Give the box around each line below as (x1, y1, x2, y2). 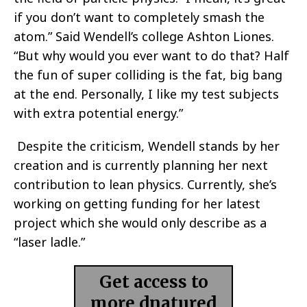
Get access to (99, 271, 208, 293)
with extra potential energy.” (14, 105, 183, 122)
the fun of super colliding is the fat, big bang (14, 66, 282, 84)
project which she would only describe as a (14, 214, 267, 232)
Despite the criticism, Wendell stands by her (14, 138, 280, 155)
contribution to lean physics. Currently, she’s (14, 176, 277, 193)
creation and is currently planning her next (14, 157, 268, 174)
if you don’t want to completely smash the (14, 9, 265, 26)
